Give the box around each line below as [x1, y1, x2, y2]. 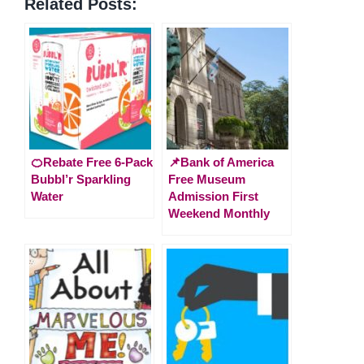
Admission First [168, 188, 258, 203]
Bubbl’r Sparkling [31, 171, 131, 186]
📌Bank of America [168, 154, 274, 169]
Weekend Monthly [168, 206, 270, 220]
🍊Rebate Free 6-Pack [31, 154, 153, 169]
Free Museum [168, 171, 245, 186]
